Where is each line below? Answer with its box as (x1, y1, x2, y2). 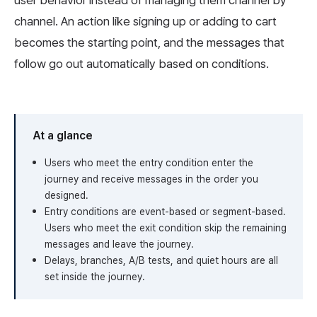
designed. (45, 190, 88, 202)
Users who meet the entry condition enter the (45, 157, 253, 169)
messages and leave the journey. (45, 238, 194, 250)
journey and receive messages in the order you (45, 173, 258, 185)
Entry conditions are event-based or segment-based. (45, 206, 286, 218)
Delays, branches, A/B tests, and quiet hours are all (45, 255, 278, 267)
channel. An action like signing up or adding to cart (14, 14, 277, 29)
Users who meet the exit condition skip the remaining (45, 222, 287, 234)
